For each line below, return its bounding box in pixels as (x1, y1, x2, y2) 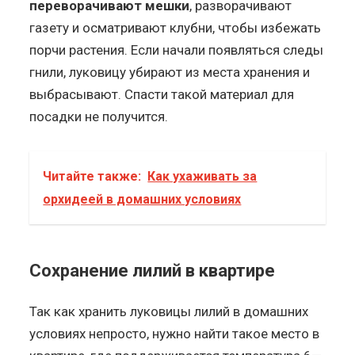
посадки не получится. (29, 108, 169, 124)
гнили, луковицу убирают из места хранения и (29, 63, 311, 80)
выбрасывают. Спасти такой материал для (29, 86, 295, 102)
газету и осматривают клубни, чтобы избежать (29, 19, 322, 36)
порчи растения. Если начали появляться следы (29, 41, 324, 58)
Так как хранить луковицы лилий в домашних (29, 303, 309, 319)
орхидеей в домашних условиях (43, 191, 242, 207)
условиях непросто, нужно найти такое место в (29, 325, 320, 342)
